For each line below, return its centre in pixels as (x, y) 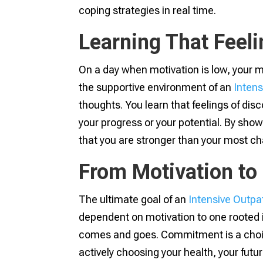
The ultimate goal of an (134, 200)
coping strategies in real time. (148, 11)
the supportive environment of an (156, 87)
